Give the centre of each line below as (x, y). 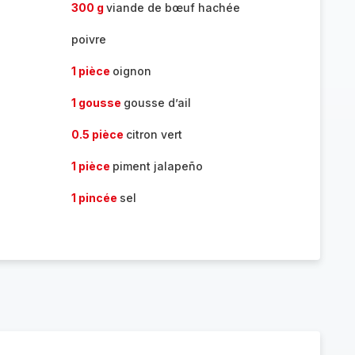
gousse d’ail (157, 103)
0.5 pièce (98, 134)
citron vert (154, 134)
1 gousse (97, 103)
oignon (132, 71)
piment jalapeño (157, 166)
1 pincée (95, 198)
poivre (88, 39)
